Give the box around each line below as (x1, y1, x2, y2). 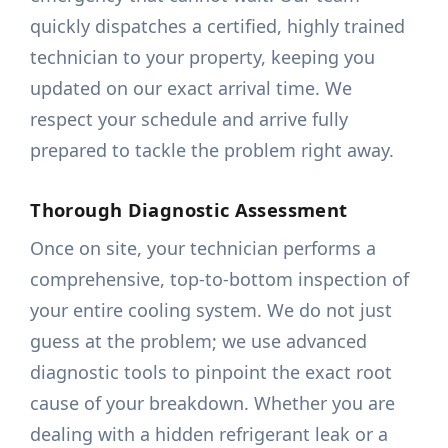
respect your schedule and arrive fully (30, 107, 349, 132)
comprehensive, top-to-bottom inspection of (30, 267, 410, 292)
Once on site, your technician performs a (30, 236, 377, 261)
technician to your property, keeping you (30, 45, 376, 70)
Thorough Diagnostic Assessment (30, 197, 348, 223)
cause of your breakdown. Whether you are (30, 391, 396, 416)
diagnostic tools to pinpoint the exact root (30, 360, 393, 385)
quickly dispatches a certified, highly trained (30, 14, 406, 39)
